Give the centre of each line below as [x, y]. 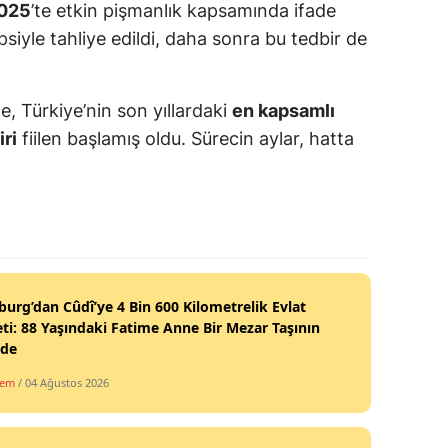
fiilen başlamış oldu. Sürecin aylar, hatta [185, 139]
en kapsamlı [283, 111]
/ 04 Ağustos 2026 [63, 382]
